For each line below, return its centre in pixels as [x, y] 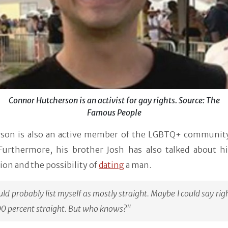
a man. [138, 165]
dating [111, 165]
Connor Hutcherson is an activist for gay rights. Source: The [114, 100]
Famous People [114, 112]
